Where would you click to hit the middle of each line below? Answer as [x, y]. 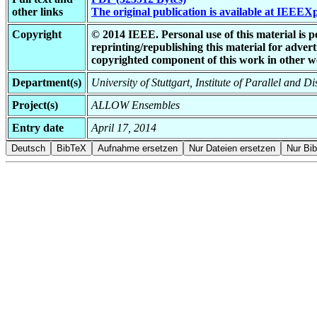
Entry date [38, 127]
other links [38, 11]
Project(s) [35, 105]
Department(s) [47, 82]
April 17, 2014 [124, 127]
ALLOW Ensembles [136, 105]
